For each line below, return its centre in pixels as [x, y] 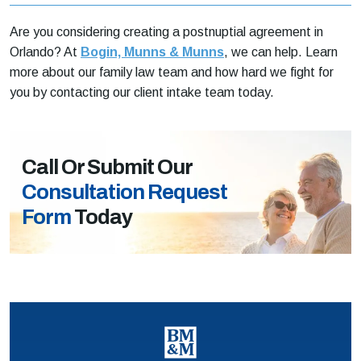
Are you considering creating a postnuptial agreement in [166, 31]
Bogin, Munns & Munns [152, 52]
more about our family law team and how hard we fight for [172, 72]
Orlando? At [45, 52]
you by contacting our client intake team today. [142, 92]
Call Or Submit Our [107, 166]
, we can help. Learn [281, 52]
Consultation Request [124, 191]
